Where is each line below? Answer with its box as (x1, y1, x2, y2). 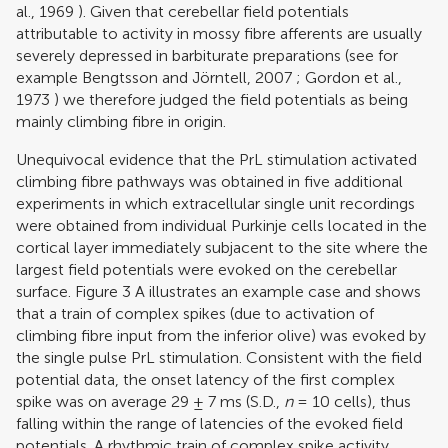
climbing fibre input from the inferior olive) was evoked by (16, 325, 426, 345)
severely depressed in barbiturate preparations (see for (16, 45, 398, 65)
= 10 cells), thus (293, 391, 411, 411)
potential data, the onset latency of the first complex (16, 369, 395, 389)
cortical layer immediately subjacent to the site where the (16, 237, 428, 257)
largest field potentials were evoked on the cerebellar (16, 259, 397, 279)
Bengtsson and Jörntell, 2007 (82, 67, 292, 87)
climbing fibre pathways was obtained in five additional (16, 171, 403, 191)
